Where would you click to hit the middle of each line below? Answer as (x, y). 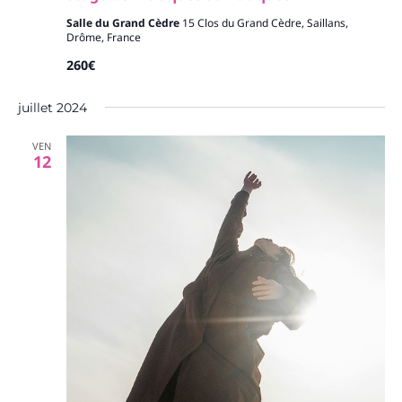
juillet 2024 (52, 108)
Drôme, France (103, 37)
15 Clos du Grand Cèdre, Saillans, (265, 23)
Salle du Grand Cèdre (124, 23)
